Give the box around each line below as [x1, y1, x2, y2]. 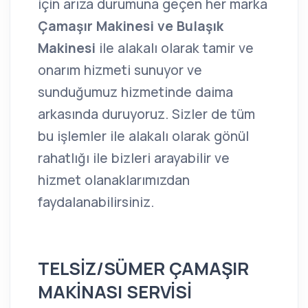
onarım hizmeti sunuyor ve [38, 60, 202, 79]
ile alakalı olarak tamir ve [96, 38, 254, 57]
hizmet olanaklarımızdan [38, 170, 190, 189]
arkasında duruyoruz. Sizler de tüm [38, 104, 255, 123]
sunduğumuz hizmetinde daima [38, 82, 233, 101]
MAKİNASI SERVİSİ [38, 279, 192, 304]
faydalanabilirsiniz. [38, 192, 154, 211]
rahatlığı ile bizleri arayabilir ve [38, 148, 230, 167]
